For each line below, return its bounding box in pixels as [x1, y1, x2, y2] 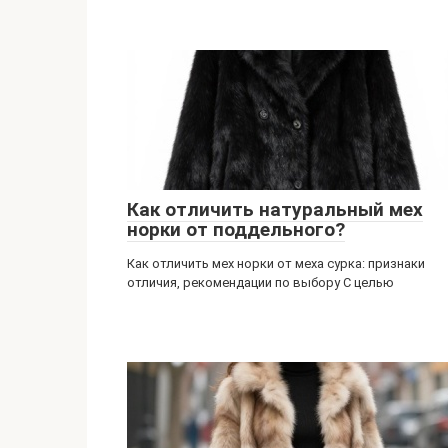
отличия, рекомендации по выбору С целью [127, 275, 394, 290]
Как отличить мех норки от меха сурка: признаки [127, 256, 425, 271]
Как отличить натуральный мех [127, 198, 423, 221]
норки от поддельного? [127, 218, 345, 241]
